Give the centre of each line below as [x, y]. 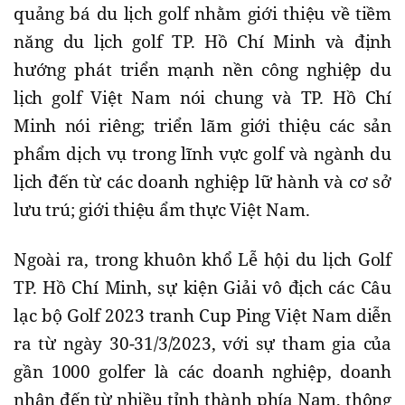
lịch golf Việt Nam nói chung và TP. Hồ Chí [202, 98]
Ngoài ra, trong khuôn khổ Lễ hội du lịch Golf [202, 260]
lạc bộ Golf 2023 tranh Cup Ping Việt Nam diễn [202, 316]
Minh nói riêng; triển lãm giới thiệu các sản [202, 126]
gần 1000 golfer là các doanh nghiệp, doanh [202, 372]
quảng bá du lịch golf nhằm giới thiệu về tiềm [202, 14]
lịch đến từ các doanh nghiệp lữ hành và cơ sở [202, 182]
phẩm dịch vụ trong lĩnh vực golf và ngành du [202, 154]
